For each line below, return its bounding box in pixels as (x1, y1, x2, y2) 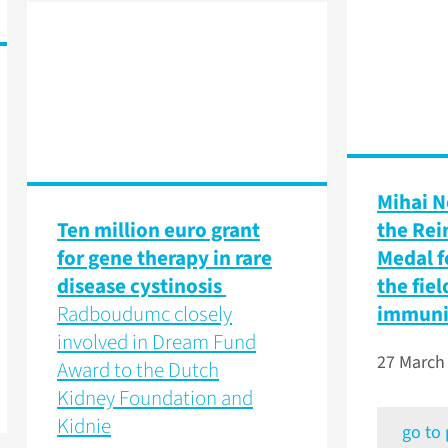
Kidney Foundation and (57, 383, 253, 414)
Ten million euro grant (57, 215, 260, 246)
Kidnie (57, 411, 111, 442)
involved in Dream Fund (57, 327, 256, 358)
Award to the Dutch (57, 355, 219, 386)
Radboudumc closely (57, 299, 232, 330)
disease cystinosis (57, 271, 226, 302)
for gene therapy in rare (57, 243, 272, 274)
